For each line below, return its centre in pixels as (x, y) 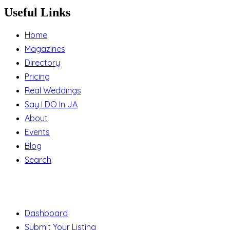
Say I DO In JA (51, 104)
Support (18, 184)
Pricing (37, 77)
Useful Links (37, 13)
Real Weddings (53, 91)
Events (37, 132)
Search (38, 160)
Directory (42, 63)
